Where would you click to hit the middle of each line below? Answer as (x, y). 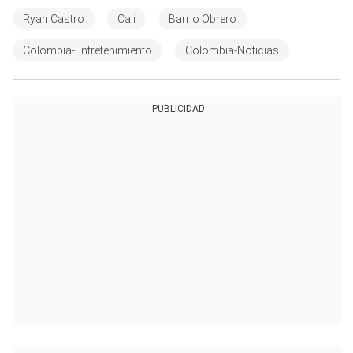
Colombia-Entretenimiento (87, 51)
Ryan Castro (54, 19)
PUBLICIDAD (178, 109)
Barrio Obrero (203, 19)
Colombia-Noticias (232, 51)
